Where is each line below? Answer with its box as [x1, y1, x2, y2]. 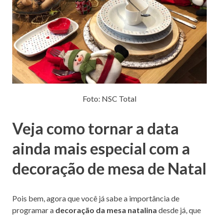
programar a [12, 205, 55, 215]
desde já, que [157, 205, 201, 215]
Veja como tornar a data [12, 119, 179, 138]
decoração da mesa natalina [55, 205, 157, 215]
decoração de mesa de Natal [12, 159, 206, 178]
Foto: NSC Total [83, 93, 136, 103]
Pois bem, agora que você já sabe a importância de [12, 194, 179, 203]
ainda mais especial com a [12, 139, 190, 158]
